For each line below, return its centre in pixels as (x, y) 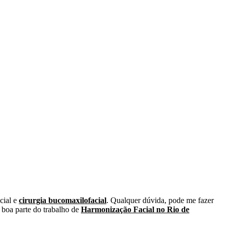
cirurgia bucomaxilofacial (63, 201)
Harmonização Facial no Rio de (135, 210)
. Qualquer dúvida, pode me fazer (160, 201)
